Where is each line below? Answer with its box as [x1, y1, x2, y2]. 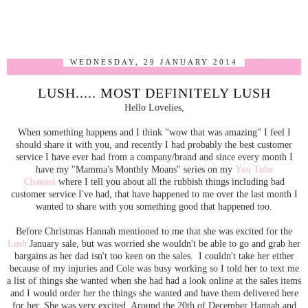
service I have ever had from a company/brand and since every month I [15, 151, 293, 162]
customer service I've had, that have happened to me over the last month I [10, 188, 298, 199]
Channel [23, 176, 56, 187]
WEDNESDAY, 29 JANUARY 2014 [70, 58, 238, 66]
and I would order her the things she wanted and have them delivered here [10, 287, 298, 298]
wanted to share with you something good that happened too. [36, 201, 272, 212]
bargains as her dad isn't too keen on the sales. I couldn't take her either [14, 250, 294, 261]
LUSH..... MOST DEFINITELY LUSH [37, 85, 271, 100]
